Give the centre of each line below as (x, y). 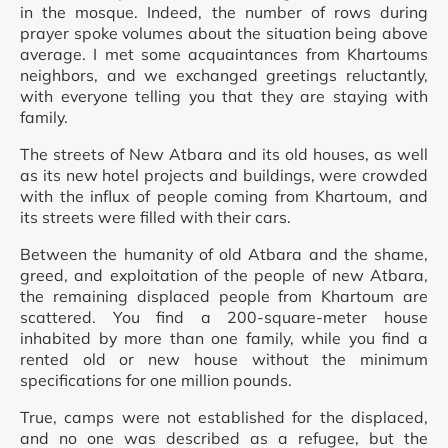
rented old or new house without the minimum (224, 358)
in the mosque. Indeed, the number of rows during (224, 12)
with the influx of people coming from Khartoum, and (224, 195)
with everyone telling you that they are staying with (224, 96)
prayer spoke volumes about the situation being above (224, 33)
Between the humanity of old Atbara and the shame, (224, 253)
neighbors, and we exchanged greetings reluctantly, (224, 75)
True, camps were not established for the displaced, (224, 416)
